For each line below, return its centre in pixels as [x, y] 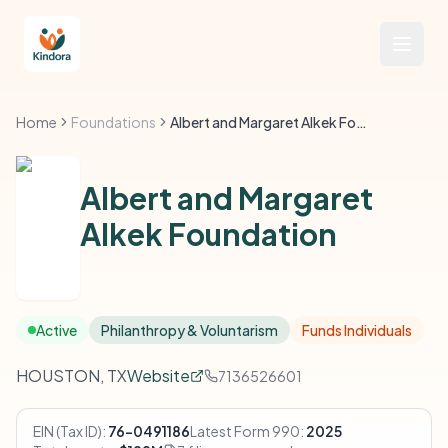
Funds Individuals [357, 330]
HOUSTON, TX [71, 375]
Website [158, 375]
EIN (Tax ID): [69, 431]
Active [56, 330]
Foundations [113, 122]
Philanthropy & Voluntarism [189, 330]
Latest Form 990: [247, 431]
